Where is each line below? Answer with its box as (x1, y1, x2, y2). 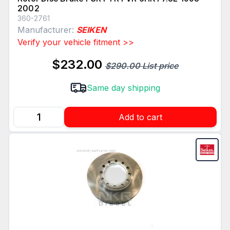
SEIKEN (76, 25, 106, 35)
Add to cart (119, 112, 162, 123)
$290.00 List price (105, 61, 178, 71)
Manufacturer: (17, 25, 76, 35)
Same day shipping (86, 83, 160, 93)
